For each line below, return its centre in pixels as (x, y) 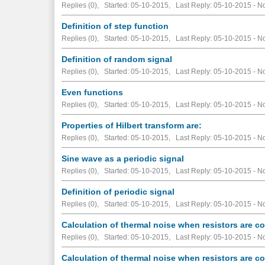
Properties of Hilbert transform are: (132, 125)
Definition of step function (115, 26)
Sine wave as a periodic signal (123, 158)
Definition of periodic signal (118, 191)
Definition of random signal (117, 59)
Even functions (93, 92)
